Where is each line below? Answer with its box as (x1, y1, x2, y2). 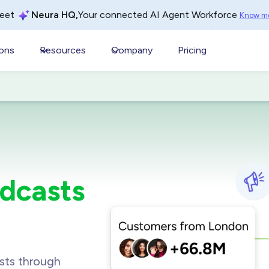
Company (111, 44, 153, 56)
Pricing (178, 44, 207, 56)
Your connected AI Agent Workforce (77, 8, 240, 20)
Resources (40, 44, 86, 56)
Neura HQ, (31, 9, 78, 20)
